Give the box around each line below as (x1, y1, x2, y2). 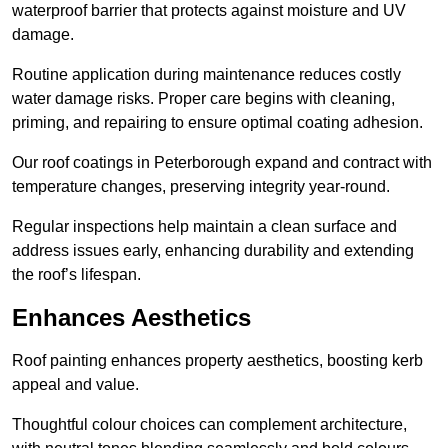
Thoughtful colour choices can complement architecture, (12, 416, 407, 434)
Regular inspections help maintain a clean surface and (12, 218, 397, 236)
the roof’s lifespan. (12, 266, 141, 284)
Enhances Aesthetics (12, 304, 251, 332)
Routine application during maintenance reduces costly (12, 66, 401, 84)
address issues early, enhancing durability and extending (12, 242, 414, 260)
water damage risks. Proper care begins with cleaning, (12, 90, 395, 108)
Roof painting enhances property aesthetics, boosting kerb (12, 352, 423, 370)
